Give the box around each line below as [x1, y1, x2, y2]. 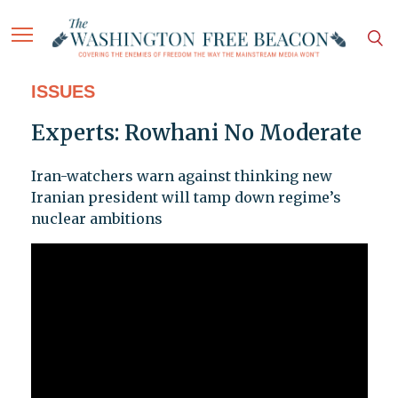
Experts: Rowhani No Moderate [30, 119, 362, 147]
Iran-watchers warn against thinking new [30, 167, 332, 186]
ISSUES [30, 82, 95, 102]
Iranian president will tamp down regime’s [30, 188, 341, 207]
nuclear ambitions [30, 210, 163, 228]
